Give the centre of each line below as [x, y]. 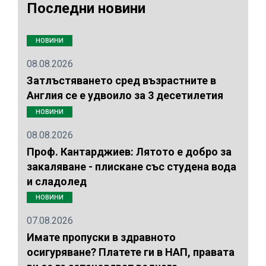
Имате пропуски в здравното [101, 237]
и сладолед [57, 181]
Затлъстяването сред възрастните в [121, 81]
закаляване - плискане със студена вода [132, 166]
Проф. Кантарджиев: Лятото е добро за [129, 151]
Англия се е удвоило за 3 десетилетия [125, 96]
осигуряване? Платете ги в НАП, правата [131, 252]
